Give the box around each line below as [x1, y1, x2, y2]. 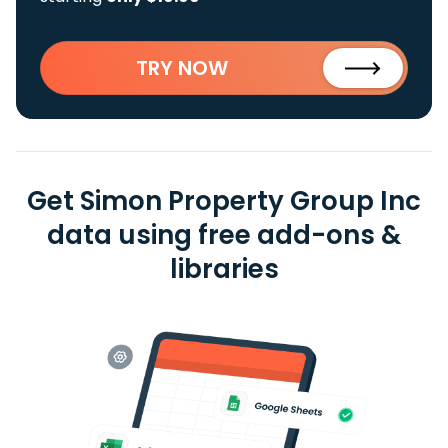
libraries [169, 251, 279, 287]
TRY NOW [136, 54, 228, 82]
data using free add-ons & [47, 217, 401, 253]
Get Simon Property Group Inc [27, 183, 421, 219]
